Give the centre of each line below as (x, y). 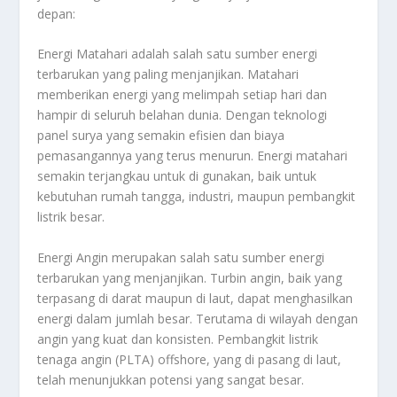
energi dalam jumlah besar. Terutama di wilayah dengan (198, 318)
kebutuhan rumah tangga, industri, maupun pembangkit (197, 197)
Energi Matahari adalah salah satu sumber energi (178, 54)
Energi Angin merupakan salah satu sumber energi (181, 257)
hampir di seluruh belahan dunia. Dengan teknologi (183, 115)
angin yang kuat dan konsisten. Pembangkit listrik (178, 339)
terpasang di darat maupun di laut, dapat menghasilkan (195, 298)
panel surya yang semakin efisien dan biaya (161, 136)
